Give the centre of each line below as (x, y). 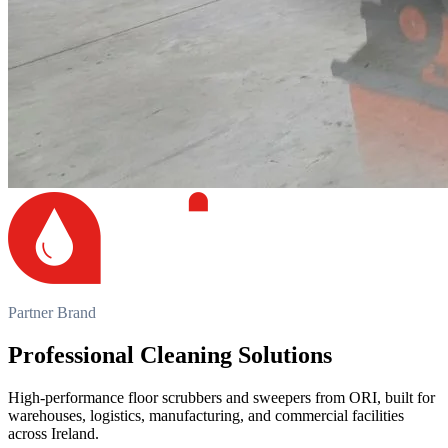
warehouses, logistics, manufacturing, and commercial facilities (206, 415)
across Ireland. (53, 433)
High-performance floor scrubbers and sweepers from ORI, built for (221, 397)
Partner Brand (52, 312)
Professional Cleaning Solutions (170, 354)
